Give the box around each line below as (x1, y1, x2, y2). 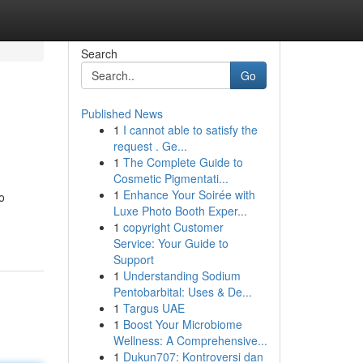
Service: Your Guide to (113, 235, 228, 251)
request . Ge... (113, 138, 187, 154)
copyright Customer (122, 219, 224, 235)
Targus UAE (122, 300, 185, 316)
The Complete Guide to (122, 154, 243, 170)
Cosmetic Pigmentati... (113, 170, 228, 186)
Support (113, 251, 154, 267)
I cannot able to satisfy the (122, 122, 258, 138)
